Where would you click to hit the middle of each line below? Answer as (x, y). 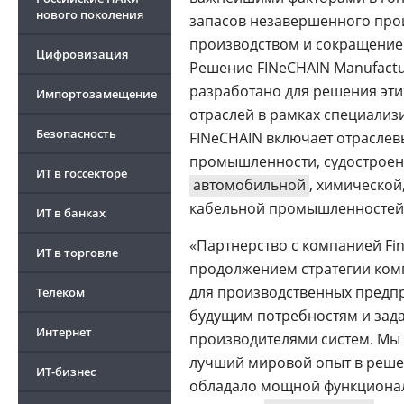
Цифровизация (82, 54)
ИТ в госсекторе (82, 173)
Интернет (64, 332)
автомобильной (249, 185)
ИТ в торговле (77, 252)
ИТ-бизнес (66, 372)
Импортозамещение (96, 94)
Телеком (60, 292)
